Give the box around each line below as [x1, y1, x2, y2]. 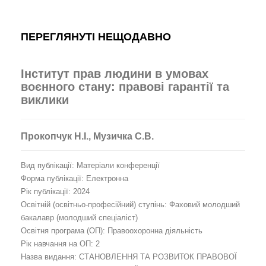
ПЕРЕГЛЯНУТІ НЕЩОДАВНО [21, 31, 171, 43]
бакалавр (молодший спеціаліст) [21, 213, 138, 222]
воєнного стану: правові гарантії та [21, 80, 229, 93]
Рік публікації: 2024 [21, 187, 90, 196]
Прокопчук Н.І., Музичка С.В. [21, 131, 154, 141]
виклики [21, 93, 69, 106]
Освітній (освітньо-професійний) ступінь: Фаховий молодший [21, 200, 240, 209]
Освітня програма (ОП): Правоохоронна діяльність [21, 226, 202, 235]
